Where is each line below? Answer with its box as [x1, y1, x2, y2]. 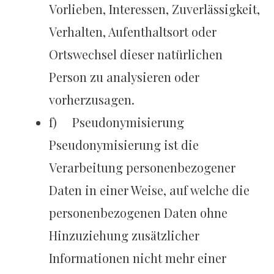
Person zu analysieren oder [49, 68, 200, 86]
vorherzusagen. [49, 91, 135, 108]
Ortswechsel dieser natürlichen [49, 46, 223, 63]
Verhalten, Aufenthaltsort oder [49, 23, 217, 40]
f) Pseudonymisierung [49, 114, 185, 131]
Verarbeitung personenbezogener [49, 159, 236, 176]
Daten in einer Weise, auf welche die [49, 182, 250, 199]
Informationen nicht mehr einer [49, 250, 227, 267]
